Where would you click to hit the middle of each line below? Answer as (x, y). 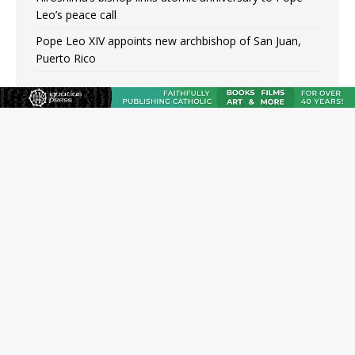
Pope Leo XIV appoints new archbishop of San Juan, (168, 41)
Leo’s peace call (76, 15)
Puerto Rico (66, 59)
